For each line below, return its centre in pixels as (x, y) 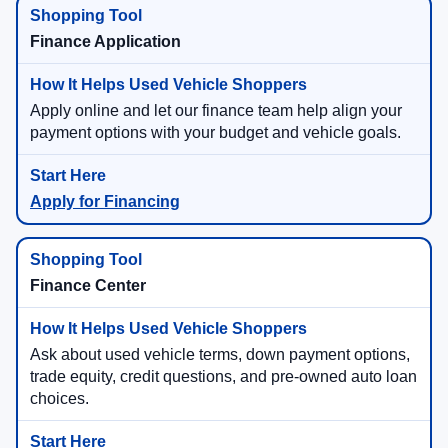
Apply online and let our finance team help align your (216, 111)
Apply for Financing (105, 202)
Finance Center (88, 286)
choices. (59, 399)
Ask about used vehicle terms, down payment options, (220, 355)
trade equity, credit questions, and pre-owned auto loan (223, 377)
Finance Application (105, 42)
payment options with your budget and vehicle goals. (215, 133)
